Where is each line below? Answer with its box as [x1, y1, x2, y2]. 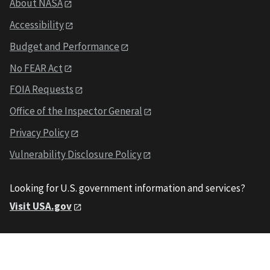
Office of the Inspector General [10, 104, 142, 118]
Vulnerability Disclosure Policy [10, 148, 142, 162]
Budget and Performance [10, 39, 119, 53]
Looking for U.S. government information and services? [10, 181, 245, 195]
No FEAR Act [10, 61, 63, 75]
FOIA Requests [10, 83, 74, 96]
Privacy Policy [10, 126, 69, 140]
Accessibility [10, 17, 64, 31]
